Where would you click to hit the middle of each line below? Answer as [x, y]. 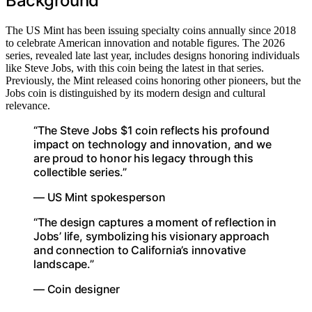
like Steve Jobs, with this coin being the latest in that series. [135, 68]
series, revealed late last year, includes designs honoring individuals [153, 55]
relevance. [28, 106]
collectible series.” [80, 172]
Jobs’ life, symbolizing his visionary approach [151, 236]
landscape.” [64, 264]
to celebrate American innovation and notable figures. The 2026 [145, 43]
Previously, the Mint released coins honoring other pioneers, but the [153, 80]
